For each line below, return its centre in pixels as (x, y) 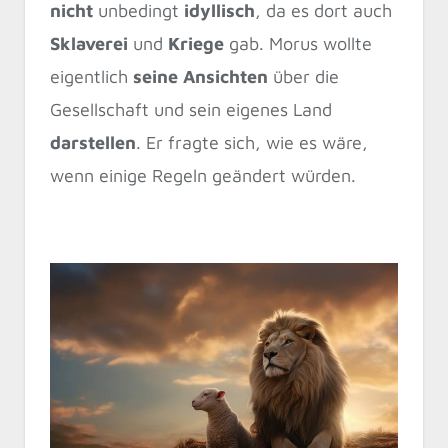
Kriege (196, 43)
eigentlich (91, 76)
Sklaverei (89, 43)
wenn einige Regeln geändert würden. (203, 175)
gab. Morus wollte (298, 43)
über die (303, 76)
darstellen (93, 142)
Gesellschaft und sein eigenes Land (191, 109)
